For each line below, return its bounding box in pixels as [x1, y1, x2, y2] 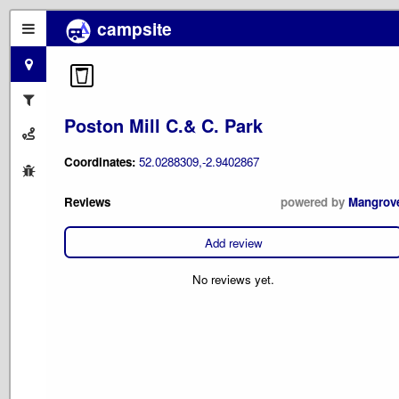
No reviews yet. [192, 270, 274, 288]
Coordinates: [64, 152, 139, 170]
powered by [281, 193, 348, 211]
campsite [93, 16, 172, 41]
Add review [204, 233, 263, 251]
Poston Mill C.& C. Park [64, 111, 263, 138]
